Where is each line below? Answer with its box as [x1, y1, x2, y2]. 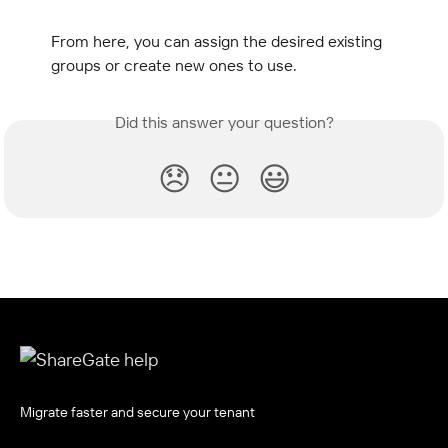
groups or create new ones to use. [51, 55, 297, 76]
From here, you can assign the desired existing [51, 31, 386, 52]
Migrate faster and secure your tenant [20, 403, 255, 422]
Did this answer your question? [114, 112, 334, 133]
